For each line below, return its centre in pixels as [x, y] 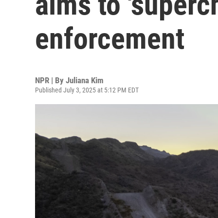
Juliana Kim [85, 80]
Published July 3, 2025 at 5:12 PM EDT [87, 90]
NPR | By [50, 80]
